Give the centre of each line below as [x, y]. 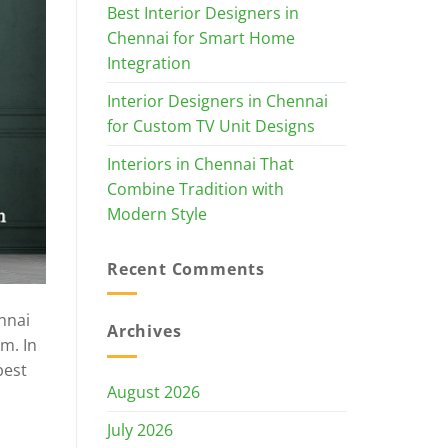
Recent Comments [186, 268]
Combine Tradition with [195, 188]
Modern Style [157, 213]
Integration [149, 62]
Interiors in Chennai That [200, 163]
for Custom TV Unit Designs [211, 125]
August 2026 [153, 391]
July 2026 [140, 429]
